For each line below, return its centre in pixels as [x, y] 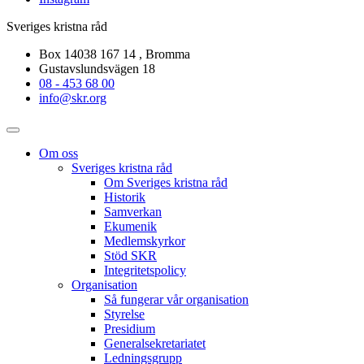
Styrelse [124, 314]
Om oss [58, 153]
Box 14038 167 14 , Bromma [115, 54]
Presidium [130, 328]
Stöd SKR [130, 255]
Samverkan [133, 211]
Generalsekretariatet [155, 343]
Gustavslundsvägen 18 [97, 68]
